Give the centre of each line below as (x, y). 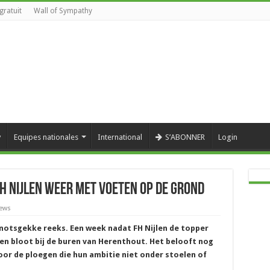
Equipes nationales (46, 137)
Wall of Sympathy (63, 11)
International (120, 137)
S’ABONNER (185, 137)
